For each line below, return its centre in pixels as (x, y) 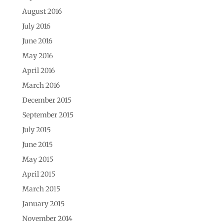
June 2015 (37, 144)
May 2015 (37, 159)
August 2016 (42, 11)
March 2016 (41, 85)
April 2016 (38, 70)
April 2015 (38, 174)
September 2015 (48, 115)
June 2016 (37, 41)
